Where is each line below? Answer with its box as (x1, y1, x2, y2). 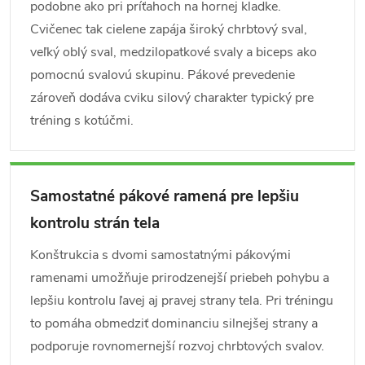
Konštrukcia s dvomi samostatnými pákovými (30, 246, 291, 264)
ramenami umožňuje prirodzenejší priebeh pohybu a (30, 269, 329, 287)
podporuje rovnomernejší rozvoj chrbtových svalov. (30, 337, 324, 355)
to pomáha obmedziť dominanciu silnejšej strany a (30, 314, 318, 332)
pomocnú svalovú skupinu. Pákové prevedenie (30, 66, 295, 84)
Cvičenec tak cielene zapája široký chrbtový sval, (30, 20, 307, 38)
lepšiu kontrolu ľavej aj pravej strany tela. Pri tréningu (30, 292, 333, 310)
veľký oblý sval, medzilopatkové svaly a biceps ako (30, 43, 317, 61)
